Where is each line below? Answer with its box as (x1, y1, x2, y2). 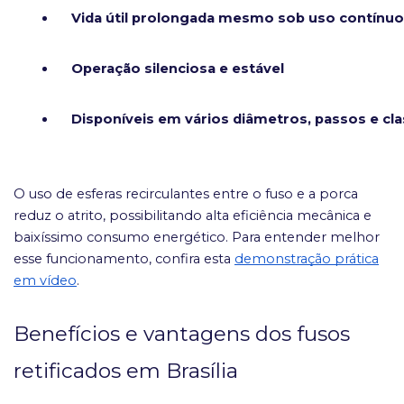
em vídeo (14, 272, 77, 289)
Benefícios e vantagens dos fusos (14, 321, 350, 347)
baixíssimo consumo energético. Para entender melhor (14, 229, 380, 246)
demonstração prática (234, 251, 379, 268)
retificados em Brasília (14, 358, 238, 384)
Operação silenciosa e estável (71, 60, 284, 78)
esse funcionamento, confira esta (14, 251, 231, 268)
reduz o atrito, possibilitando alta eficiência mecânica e (14, 207, 372, 225)
